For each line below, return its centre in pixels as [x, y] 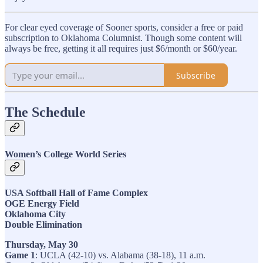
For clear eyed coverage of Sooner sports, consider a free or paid [124, 28]
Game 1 [20, 255]
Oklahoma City [35, 214]
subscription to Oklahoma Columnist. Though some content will [123, 38]
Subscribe [196, 75]
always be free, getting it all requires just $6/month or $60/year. [121, 49]
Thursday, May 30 [41, 244]
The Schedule [45, 112]
